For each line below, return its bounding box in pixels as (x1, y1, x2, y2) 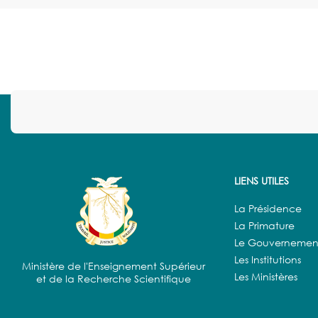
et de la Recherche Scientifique (36, 273, 191, 285)
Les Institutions (234, 253, 301, 266)
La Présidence (234, 202, 302, 215)
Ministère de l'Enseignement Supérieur (22, 260, 205, 273)
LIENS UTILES (234, 175, 289, 187)
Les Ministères (234, 270, 297, 283)
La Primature (234, 219, 295, 232)
